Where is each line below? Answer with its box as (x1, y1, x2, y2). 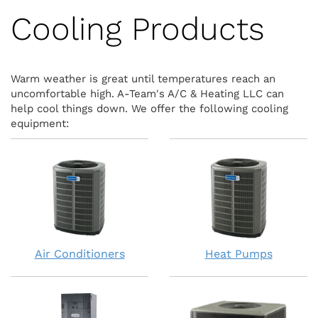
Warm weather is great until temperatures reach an (11, 72, 275, 85)
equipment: (11, 117, 76, 130)
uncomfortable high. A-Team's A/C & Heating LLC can (11, 87, 284, 100)
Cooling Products (11, 10, 265, 48)
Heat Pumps (204, 247, 273, 261)
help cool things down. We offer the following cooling (11, 102, 288, 115)
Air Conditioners (34, 247, 125, 261)
